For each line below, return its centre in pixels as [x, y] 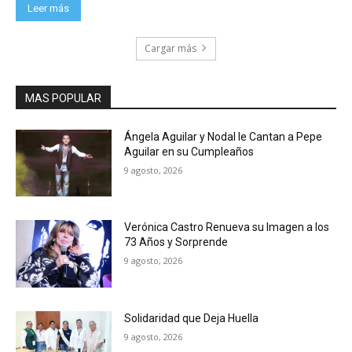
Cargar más [170, 48]
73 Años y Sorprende [176, 242]
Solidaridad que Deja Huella [192, 318]
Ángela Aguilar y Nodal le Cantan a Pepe [224, 136]
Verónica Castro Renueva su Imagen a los [227, 227]
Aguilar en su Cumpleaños [189, 151]
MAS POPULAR [63, 98]
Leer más [48, 8]
